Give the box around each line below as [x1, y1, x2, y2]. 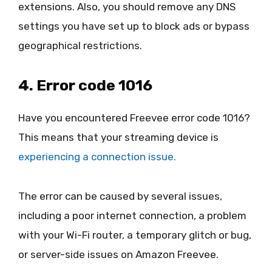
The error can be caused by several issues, [18, 189, 222, 202]
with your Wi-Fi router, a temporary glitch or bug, [18, 228, 251, 241]
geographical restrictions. [18, 39, 142, 52]
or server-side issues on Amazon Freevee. [18, 248, 219, 260]
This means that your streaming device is [18, 131, 219, 144]
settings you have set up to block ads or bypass [18, 20, 250, 33]
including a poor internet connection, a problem [18, 209, 246, 222]
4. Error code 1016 [18, 76, 152, 95]
